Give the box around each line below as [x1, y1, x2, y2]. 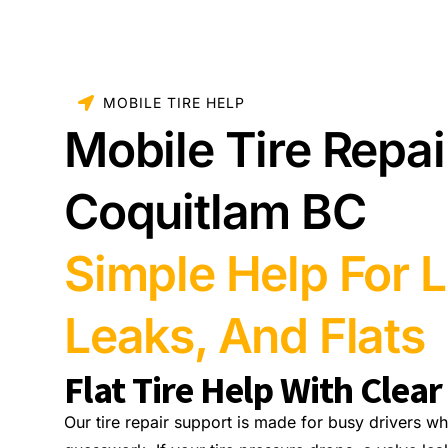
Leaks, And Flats [64, 306, 425, 366]
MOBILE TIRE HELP [103, 94, 245, 112]
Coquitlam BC [64, 182, 366, 242]
